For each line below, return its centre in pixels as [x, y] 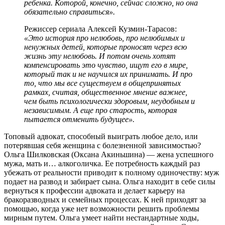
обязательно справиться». [70, 12]
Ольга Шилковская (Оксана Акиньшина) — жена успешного [109, 154]
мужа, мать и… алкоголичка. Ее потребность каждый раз [102, 163]
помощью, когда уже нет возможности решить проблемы [102, 208]
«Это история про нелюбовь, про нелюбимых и [104, 38]
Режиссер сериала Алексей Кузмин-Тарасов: [100, 29]
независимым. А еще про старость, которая [100, 110]
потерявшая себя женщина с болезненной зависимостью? [102, 145]
